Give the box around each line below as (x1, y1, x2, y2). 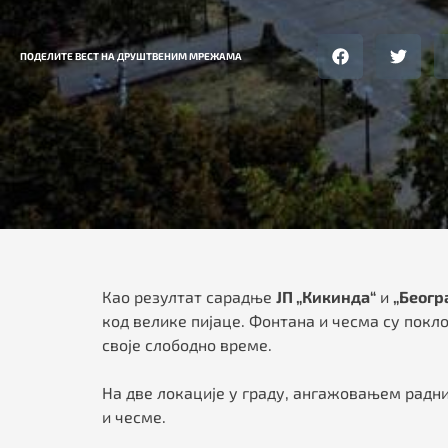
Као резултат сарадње (102, 287, 276, 307)
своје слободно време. (102, 335, 272, 355)
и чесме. (102, 407, 166, 427)
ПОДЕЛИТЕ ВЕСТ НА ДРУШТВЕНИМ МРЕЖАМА (20, 50, 242, 63)
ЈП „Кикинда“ (276, 287, 376, 307)
